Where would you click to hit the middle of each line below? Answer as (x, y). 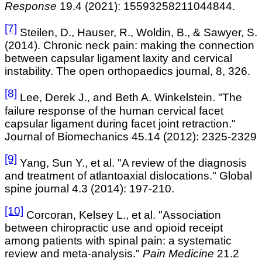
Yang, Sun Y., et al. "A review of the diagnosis (133, 163)
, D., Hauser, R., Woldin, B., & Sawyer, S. (156, 33)
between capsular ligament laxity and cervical (118, 58)
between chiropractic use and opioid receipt (114, 228)
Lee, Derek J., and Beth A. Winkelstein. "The (131, 98)
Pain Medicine (178, 254)
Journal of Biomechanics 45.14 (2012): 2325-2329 (131, 136)
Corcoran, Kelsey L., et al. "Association (124, 215)
